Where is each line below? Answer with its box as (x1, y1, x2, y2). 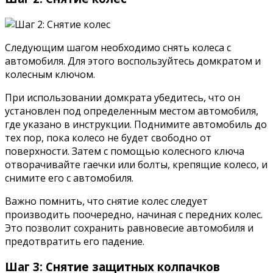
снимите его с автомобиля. (5, 171, 133, 185)
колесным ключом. (5, 67, 95, 81)
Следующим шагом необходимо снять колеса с (5, 40, 231, 54)
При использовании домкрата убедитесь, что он (5, 90, 240, 104)
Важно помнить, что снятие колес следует (5, 194, 208, 208)
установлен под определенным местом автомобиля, (5, 104, 258, 118)
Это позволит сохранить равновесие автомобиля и (5, 221, 253, 235)
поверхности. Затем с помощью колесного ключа (5, 144, 244, 158)
